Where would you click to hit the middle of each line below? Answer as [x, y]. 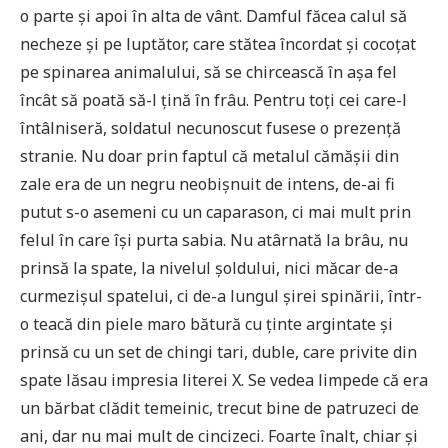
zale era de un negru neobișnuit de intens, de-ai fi [207, 183]
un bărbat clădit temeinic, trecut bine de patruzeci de [219, 407]
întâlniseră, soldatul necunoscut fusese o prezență [210, 127]
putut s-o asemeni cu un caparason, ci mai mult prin [215, 211]
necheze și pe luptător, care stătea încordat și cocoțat [218, 43]
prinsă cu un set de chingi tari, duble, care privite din [218, 351]
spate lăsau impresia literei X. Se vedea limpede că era [224, 379]
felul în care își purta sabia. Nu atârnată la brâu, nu [214, 239]
